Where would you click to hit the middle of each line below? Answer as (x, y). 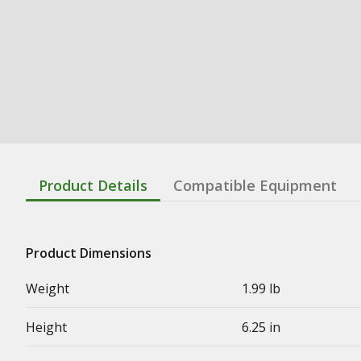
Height (46, 327)
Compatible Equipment (255, 185)
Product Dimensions (89, 253)
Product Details (93, 185)
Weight (48, 288)
